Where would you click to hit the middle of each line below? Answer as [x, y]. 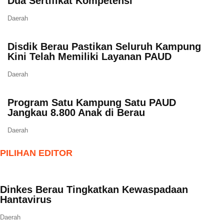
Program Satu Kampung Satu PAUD [92, 103]
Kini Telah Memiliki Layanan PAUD [89, 56]
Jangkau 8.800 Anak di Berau [76, 113]
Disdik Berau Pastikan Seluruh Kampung [104, 46]
